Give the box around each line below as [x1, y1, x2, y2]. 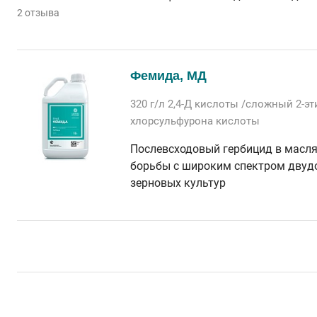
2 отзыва [17, 7, 59, 18]
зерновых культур [130, 176, 226, 190]
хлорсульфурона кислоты [130, 115, 260, 127]
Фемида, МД [130, 69, 207, 83]
